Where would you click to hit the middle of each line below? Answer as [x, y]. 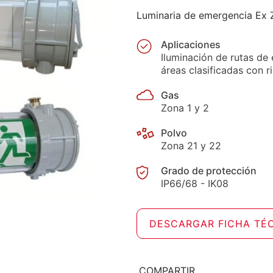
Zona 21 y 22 [191, 146]
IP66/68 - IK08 [195, 183]
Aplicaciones [191, 44]
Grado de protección [209, 171]
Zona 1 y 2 [185, 108]
